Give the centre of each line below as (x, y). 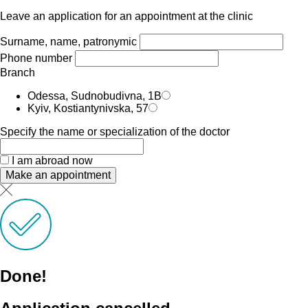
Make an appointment (58, 175)
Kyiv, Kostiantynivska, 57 (88, 109)
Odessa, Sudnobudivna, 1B (95, 96)
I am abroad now (52, 161)
